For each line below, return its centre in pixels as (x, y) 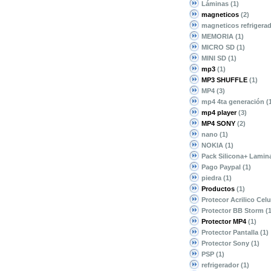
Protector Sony (226, 243)
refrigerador (221, 265)
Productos (218, 189)
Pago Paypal (222, 167)
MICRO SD (219, 47)
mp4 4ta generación (234, 102)
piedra (212, 178)
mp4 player (219, 113)
